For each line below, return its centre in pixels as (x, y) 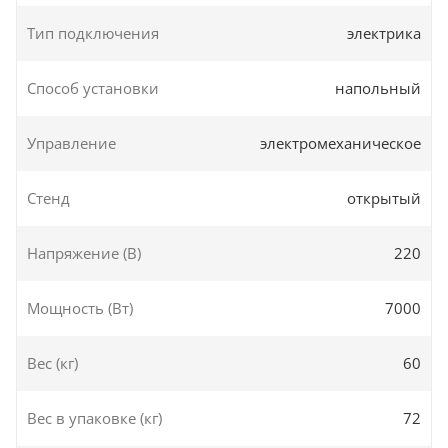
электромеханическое (340, 142)
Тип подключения (93, 32)
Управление (71, 142)
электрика (384, 32)
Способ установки (93, 87)
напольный (378, 87)
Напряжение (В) (84, 252)
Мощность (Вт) (80, 307)
